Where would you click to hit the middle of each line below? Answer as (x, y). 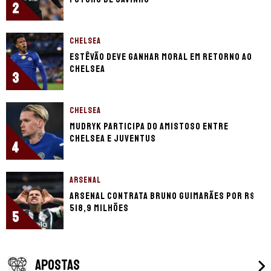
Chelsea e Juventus (113, 138)
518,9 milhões (99, 208)
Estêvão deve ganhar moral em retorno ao (161, 57)
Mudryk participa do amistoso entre (149, 126)
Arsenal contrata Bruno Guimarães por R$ (162, 196)
